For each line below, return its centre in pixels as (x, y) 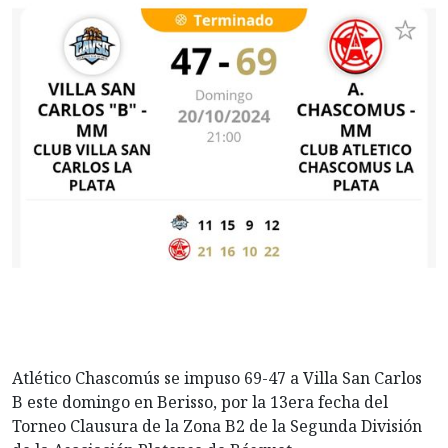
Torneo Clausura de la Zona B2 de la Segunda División (217, 426)
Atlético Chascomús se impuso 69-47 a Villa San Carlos (217, 378)
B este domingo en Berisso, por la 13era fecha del (200, 402)
